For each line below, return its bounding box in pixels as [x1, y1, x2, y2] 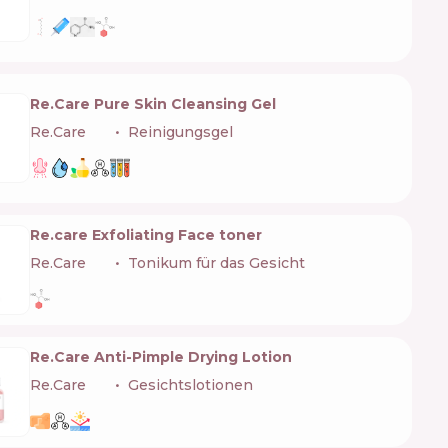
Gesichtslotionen [128, 376, 253, 395]
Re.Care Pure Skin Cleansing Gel [30, 94, 276, 113]
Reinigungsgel [128, 122, 233, 141]
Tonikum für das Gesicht [128, 254, 305, 273]
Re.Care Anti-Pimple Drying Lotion [30, 348, 292, 367]
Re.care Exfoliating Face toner [30, 226, 262, 245]
